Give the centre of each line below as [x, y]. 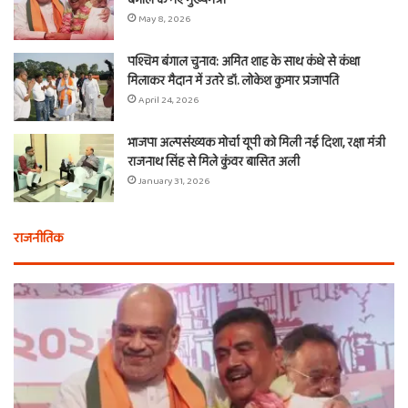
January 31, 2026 [174, 182]
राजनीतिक [38, 239]
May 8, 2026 [164, 20]
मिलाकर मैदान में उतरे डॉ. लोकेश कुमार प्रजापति [233, 82]
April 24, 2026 [168, 101]
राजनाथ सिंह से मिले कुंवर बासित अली [214, 163]
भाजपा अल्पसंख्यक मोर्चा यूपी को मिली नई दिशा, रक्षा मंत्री [256, 143]
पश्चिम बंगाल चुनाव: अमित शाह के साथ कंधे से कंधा [244, 62]
